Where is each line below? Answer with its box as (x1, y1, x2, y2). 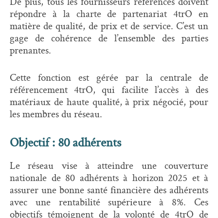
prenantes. (10, 43, 51, 57)
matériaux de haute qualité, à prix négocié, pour (10, 94, 208, 109)
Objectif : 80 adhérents (10, 134, 121, 151)
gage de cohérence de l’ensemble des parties (10, 31, 208, 45)
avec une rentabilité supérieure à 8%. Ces (10, 195, 208, 209)
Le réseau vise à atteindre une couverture (10, 158, 208, 172)
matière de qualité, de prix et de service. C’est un (10, 18, 208, 33)
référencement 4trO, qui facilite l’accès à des (10, 82, 208, 96)
